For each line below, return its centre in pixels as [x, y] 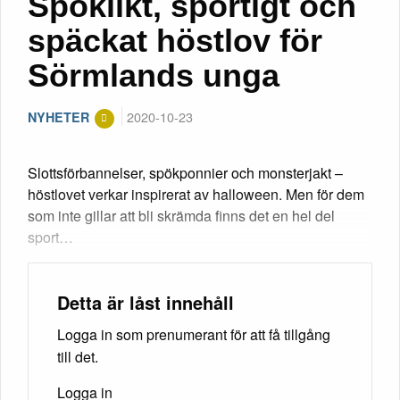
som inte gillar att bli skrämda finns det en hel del [181, 215]
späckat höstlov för [175, 40]
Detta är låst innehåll [146, 302]
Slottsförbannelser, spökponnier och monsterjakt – [185, 172]
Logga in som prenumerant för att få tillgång [194, 335]
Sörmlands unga [154, 75]
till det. [78, 357]
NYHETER [58, 117]
